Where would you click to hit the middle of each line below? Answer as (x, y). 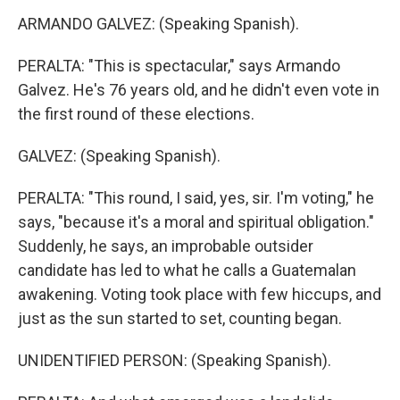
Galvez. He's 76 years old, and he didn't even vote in (199, 90)
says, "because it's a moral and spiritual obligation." (196, 222)
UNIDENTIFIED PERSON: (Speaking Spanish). (175, 360)
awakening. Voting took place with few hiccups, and (200, 294)
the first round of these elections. (136, 114)
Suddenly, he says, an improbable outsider (166, 246)
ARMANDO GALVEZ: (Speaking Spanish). (158, 24)
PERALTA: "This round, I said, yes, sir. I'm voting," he (196, 198)
